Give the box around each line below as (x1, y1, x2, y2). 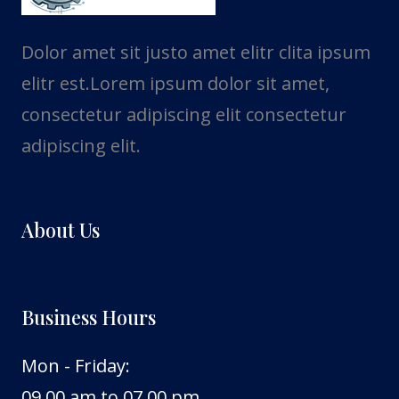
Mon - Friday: (21, 354, 130, 378)
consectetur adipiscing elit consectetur (21, 102, 346, 126)
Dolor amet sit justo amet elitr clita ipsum (21, 40, 370, 64)
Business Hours (21, 304, 156, 330)
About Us (21, 216, 100, 242)
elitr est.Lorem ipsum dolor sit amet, (21, 71, 330, 95)
